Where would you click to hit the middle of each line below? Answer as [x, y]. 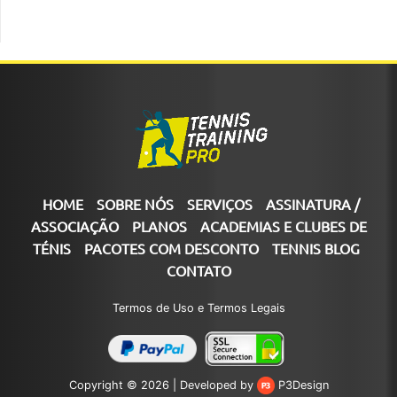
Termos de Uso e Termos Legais [198, 307]
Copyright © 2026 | [124, 385]
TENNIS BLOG [316, 248]
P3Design [301, 385]
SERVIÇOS [219, 203]
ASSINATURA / [312, 203]
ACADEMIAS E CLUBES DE [283, 226]
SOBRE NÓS [135, 203]
